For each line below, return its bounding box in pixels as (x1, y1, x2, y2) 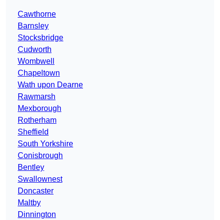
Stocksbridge (18, 33, 63, 42)
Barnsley (18, 22, 49, 30)
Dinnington (18, 210, 56, 219)
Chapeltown (18, 69, 60, 78)
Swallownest (18, 175, 62, 184)
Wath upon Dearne (18, 81, 83, 89)
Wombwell (18, 57, 55, 66)
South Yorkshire (18, 139, 73, 148)
